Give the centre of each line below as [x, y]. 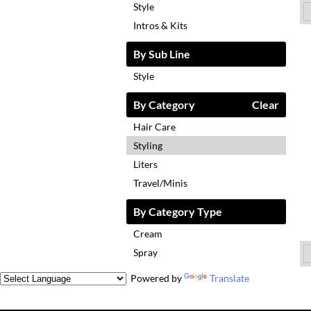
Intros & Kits [160, 26]
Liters [145, 165]
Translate [229, 278]
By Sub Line [162, 54]
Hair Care [154, 127]
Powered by [155, 278]
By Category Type [178, 212]
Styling [148, 146]
